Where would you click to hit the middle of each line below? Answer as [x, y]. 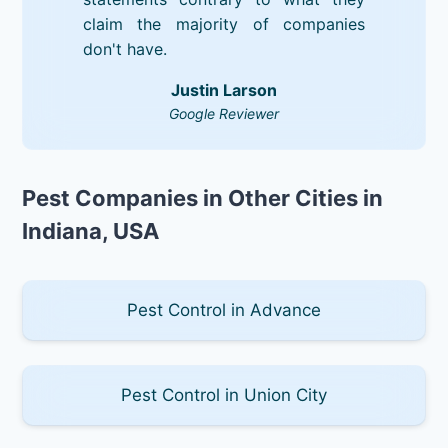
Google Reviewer [224, 113]
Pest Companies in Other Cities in [203, 197]
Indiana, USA [91, 230]
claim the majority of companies [224, 23]
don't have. [124, 48]
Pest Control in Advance [224, 309]
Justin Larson [224, 89]
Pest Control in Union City [224, 394]
